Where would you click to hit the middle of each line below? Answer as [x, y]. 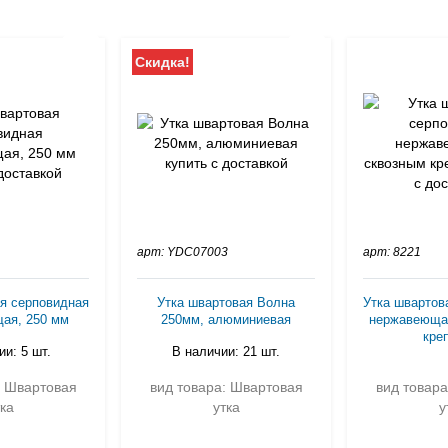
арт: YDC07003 [182, 252]
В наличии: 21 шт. [226, 351]
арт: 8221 [392, 252]
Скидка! [162, 62]
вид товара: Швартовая [226, 387]
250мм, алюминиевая [226, 319]
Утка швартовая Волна [226, 302]
